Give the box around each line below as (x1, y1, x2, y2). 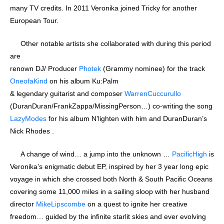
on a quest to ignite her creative (85, 199, 187, 208)
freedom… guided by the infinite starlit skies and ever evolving (10, 212, 206, 220)
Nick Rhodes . (10, 126, 54, 135)
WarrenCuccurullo (124, 89, 181, 97)
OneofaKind (10, 76, 47, 85)
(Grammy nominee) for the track (101, 64, 205, 72)
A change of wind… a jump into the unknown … (24, 149, 172, 158)
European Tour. (10, 16, 58, 24)
